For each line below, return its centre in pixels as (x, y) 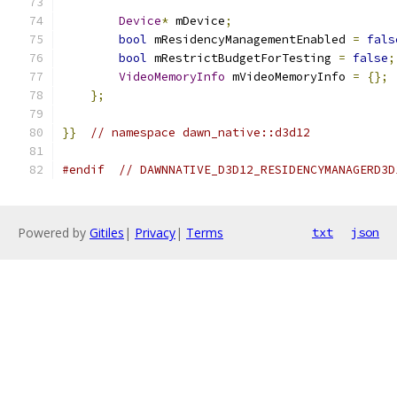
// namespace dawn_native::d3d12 (200, 132)
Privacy (155, 233)
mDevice (197, 21)
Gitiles (107, 233)
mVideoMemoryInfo (289, 77)
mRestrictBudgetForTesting (243, 58)
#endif (83, 170)
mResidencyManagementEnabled (250, 39)
